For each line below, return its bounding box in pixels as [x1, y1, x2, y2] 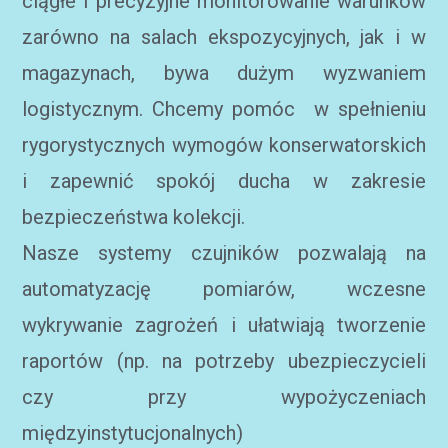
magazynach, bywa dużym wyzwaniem [22, 61, 426, 85]
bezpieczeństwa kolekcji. [22, 205, 246, 229]
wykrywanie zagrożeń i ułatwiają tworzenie [22, 313, 426, 337]
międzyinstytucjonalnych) [22, 421, 244, 445]
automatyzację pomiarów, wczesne [22, 277, 426, 301]
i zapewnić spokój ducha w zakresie [22, 169, 426, 193]
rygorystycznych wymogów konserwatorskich [22, 133, 426, 157]
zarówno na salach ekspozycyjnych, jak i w [22, 25, 426, 49]
